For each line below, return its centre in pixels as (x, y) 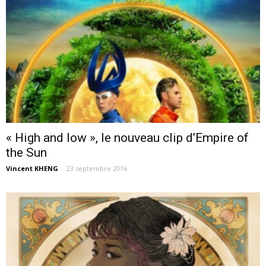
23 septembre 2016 (97, 168)
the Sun (26, 152)
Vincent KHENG (32, 168)
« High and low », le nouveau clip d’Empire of (127, 137)
